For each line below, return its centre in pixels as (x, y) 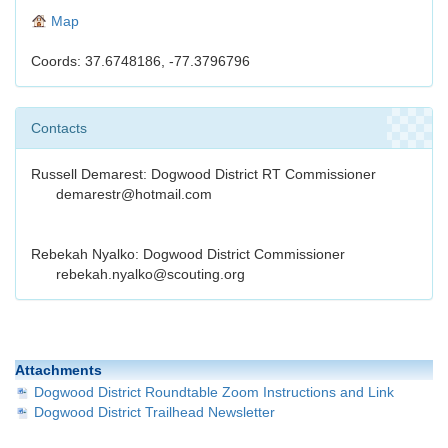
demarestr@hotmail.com (134, 194)
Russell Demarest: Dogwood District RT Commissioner (203, 174)
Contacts (59, 128)
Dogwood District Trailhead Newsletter (154, 412)
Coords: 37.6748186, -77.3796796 (140, 61)
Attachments (58, 370)
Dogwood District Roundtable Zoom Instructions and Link (214, 392)
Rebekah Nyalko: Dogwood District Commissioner (188, 254)
